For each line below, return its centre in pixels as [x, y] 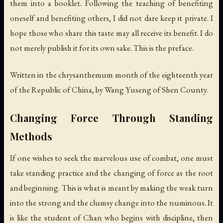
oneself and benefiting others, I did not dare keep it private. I [111, 18]
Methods [31, 136]
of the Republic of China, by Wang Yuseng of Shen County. [109, 89]
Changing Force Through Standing [111, 117]
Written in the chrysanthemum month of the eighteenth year [111, 74]
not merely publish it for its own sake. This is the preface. [102, 48]
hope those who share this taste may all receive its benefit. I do [111, 33]
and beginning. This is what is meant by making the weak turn [111, 187]
